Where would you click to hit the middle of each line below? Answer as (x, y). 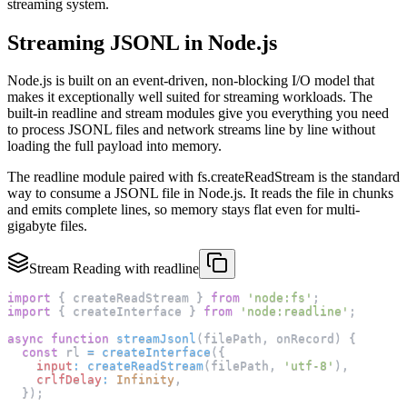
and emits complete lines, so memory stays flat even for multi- (184, 210)
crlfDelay (69, 380)
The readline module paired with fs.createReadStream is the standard (203, 177)
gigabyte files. (47, 226)
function (80, 339)
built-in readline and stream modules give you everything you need (198, 114)
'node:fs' (280, 298)
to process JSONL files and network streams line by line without (191, 130)
